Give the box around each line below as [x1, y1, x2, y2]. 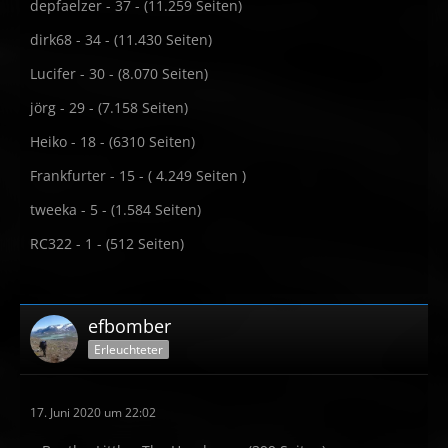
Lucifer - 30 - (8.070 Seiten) [30, 64, 208, 83]
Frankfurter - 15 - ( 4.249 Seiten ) [30, 166, 246, 185]
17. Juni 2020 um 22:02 [30, 404, 156, 421]
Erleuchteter [94, 340, 163, 358]
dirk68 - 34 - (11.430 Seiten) [30, 30, 212, 49]
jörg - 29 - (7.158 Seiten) [30, 98, 188, 117]
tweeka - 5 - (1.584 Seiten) [30, 200, 201, 219]
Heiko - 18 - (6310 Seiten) [30, 132, 195, 151]
